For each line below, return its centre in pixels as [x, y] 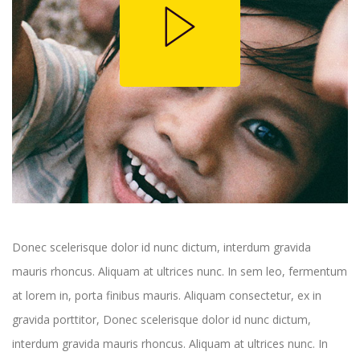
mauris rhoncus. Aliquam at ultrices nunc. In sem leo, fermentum [180, 272]
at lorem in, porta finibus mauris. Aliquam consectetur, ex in [167, 296]
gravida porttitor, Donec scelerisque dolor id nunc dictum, [162, 320]
